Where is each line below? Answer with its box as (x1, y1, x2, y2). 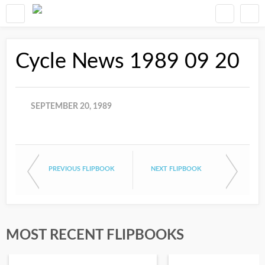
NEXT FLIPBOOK (151, 166, 202, 172)
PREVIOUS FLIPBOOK (49, 166, 115, 172)
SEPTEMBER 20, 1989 (31, 102, 112, 111)
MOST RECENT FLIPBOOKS (6, 228, 184, 243)
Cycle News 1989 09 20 (15, 51, 240, 72)
